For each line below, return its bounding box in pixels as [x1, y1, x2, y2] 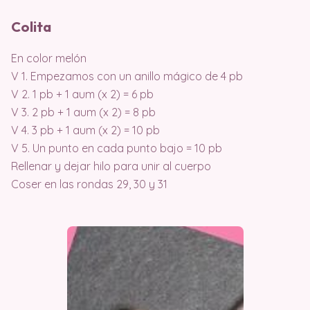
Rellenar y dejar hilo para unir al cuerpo [11, 158, 211, 173]
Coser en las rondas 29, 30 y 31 [11, 176, 167, 191]
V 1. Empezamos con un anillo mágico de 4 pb [11, 69, 243, 83]
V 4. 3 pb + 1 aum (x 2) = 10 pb [11, 122, 160, 137]
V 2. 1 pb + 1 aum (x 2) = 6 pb [11, 86, 154, 101]
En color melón [11, 51, 86, 65]
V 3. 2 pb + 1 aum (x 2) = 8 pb [11, 104, 156, 119]
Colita [11, 17, 51, 35]
